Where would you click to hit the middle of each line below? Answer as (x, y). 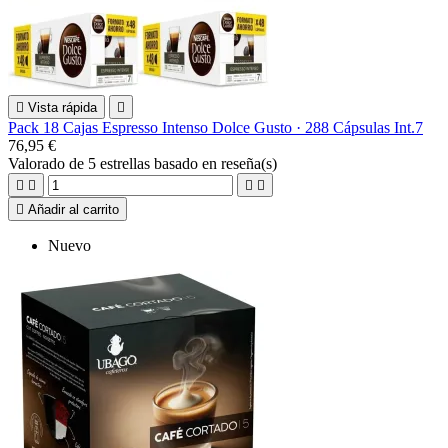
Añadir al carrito (73, 209)
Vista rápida (62, 107)
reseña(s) (249, 163)
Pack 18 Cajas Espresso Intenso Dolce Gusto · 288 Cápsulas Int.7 (215, 127)
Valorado (38, 163)
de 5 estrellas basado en (145, 163)
